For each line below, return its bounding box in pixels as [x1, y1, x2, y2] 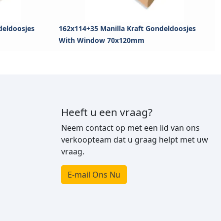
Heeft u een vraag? [61, 105, 152, 119]
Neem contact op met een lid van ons [61, 122, 200, 134]
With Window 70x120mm [59, 36, 145, 45]
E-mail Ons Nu [68, 169, 120, 181]
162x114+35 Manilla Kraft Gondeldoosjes [59, 24, 196, 34]
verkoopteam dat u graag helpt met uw [61, 134, 208, 146]
